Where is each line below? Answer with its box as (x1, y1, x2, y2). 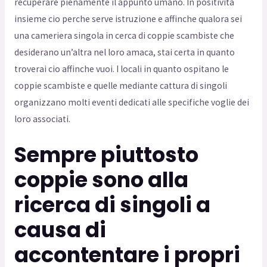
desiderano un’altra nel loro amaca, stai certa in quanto (14, 46, 235, 58)
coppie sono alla (14, 164, 188, 194)
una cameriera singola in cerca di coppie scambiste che (14, 29, 234, 41)
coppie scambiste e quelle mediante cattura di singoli (14, 79, 227, 91)
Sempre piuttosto (14, 139, 198, 169)
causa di (14, 215, 106, 244)
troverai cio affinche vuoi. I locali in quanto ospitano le (14, 63, 229, 74)
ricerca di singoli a (14, 190, 210, 219)
